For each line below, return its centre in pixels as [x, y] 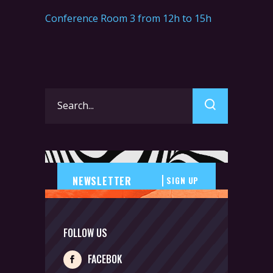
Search [60, 95]
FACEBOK [105, 259]
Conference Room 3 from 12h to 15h [128, 18]
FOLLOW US [85, 232]
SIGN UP [183, 181]
